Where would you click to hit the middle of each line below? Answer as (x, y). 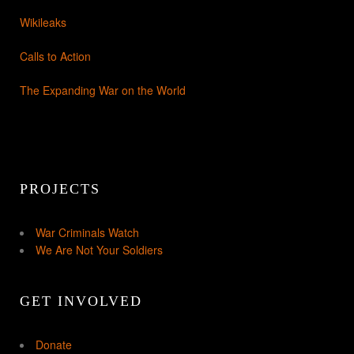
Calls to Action (55, 56)
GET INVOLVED (81, 301)
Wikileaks (43, 23)
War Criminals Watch (87, 233)
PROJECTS (60, 189)
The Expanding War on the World (103, 90)
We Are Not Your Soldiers (99, 250)
